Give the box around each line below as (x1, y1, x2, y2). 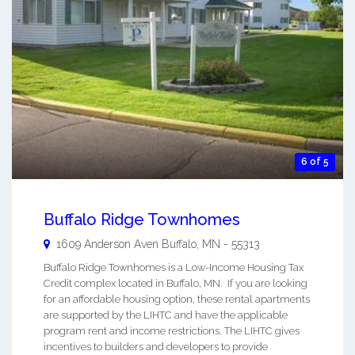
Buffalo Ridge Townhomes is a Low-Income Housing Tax (44, 261, 303, 274)
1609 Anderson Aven (56, 238, 158, 251)
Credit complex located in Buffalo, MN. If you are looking (44, 277, 307, 290)
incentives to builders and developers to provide (44, 341, 268, 353)
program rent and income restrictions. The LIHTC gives (44, 325, 300, 338)
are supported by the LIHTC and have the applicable (44, 309, 288, 322)
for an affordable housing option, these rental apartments (44, 293, 310, 306)
